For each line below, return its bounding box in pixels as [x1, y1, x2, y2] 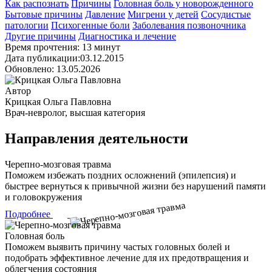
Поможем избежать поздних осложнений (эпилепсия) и [5, 169, 236, 180]
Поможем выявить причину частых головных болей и [5, 241, 230, 252]
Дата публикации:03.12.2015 [5, 52, 124, 63]
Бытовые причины [5, 8, 83, 19]
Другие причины [5, 30, 76, 41]
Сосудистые [201, 8, 251, 19]
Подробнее [5, 208, 53, 219]
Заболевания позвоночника [132, 19, 246, 30]
